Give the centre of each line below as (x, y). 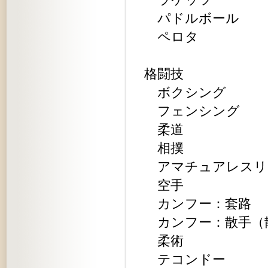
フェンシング (192, 111)
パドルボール (192, 18)
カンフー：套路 (198, 204)
